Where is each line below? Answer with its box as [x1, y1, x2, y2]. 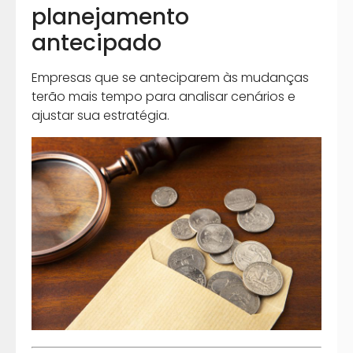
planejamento [32, 2, 189, 33]
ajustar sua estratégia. [32, 106, 169, 125]
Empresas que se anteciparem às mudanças [32, 69, 309, 87]
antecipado [32, 28, 162, 59]
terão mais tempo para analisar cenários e [32, 87, 295, 106]
